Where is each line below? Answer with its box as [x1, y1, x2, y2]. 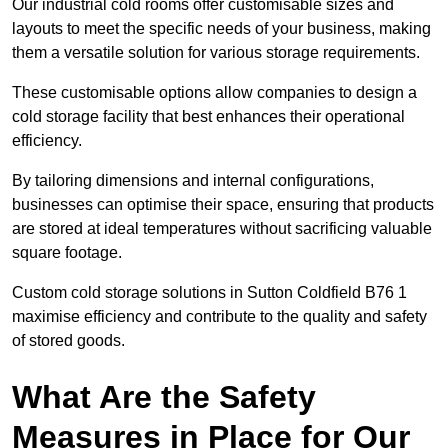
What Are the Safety [12, 379, 316, 416]
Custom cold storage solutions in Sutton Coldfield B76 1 [12, 284, 407, 302]
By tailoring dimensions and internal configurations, [12, 172, 374, 190]
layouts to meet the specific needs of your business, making [12, 20, 431, 38]
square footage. [12, 244, 122, 262]
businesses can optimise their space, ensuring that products [12, 196, 434, 214]
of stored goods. [12, 332, 125, 350]
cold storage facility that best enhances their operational [12, 108, 405, 126]
